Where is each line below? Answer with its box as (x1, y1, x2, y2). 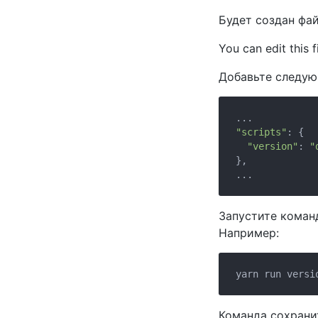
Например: (219, 226, 279, 240)
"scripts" (236, 126, 287, 138)
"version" (247, 141, 298, 152)
